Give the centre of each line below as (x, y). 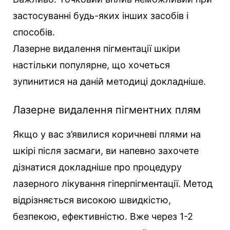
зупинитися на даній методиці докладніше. (109, 81)
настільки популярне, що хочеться (91, 65)
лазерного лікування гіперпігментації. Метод (113, 183)
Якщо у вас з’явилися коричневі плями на (107, 134)
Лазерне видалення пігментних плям (107, 110)
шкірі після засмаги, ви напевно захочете (106, 150)
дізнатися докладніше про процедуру (97, 167)
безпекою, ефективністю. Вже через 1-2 (103, 216)
